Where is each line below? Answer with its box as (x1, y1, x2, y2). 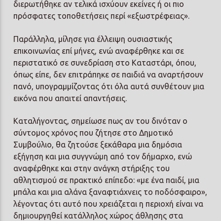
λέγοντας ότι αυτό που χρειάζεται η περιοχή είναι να (13, 199, 204, 209)
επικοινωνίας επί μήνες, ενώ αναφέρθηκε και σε (13, 46, 184, 55)
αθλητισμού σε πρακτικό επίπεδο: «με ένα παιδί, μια (13, 176, 200, 185)
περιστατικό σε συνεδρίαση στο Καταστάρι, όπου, (13, 58, 197, 67)
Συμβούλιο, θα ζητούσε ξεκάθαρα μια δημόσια (13, 140, 183, 149)
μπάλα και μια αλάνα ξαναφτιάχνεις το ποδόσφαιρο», (13, 187, 208, 197)
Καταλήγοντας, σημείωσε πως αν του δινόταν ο (13, 116, 188, 126)
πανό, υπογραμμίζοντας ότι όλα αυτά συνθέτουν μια (13, 81, 205, 91)
